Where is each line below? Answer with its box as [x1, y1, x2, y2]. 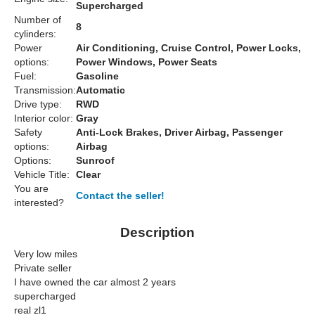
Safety [14, 127, 42, 139]
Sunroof [76, 155, 115, 167]
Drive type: [14, 98, 62, 110]
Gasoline [76, 70, 119, 82]
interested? [14, 197, 64, 209]
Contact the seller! [76, 190, 165, 202]
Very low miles [14, 248, 77, 260]
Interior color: [14, 112, 73, 124]
